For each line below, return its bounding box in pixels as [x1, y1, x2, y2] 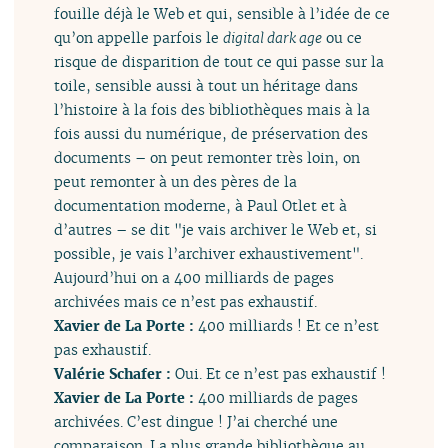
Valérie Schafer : [54, 363, 176, 383]
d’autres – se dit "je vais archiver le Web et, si [54, 219, 378, 239]
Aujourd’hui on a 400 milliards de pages [54, 267, 335, 287]
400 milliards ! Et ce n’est [198, 315, 380, 335]
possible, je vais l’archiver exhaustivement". [54, 243, 364, 263]
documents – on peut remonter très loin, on [54, 147, 361, 167]
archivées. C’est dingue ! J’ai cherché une [54, 411, 339, 431]
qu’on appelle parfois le [54, 27, 224, 47]
